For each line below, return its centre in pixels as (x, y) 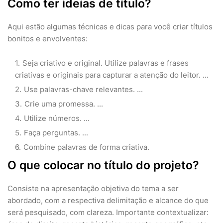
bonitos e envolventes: (48, 39)
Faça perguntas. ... (56, 133)
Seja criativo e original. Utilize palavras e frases (106, 63)
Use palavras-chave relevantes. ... (83, 90)
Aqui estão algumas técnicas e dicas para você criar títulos (110, 27)
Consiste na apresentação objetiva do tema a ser (93, 189)
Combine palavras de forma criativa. (86, 147)
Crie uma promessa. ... (64, 104)
